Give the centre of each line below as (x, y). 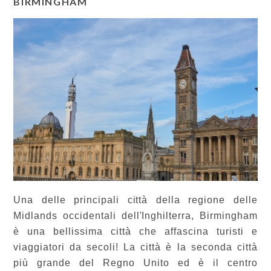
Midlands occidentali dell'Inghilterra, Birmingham (135, 215)
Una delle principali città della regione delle (135, 200)
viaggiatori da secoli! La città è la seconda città (135, 247)
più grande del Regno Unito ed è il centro (135, 263)
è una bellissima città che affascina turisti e (135, 231)
